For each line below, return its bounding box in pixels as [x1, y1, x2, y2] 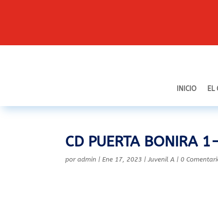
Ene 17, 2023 [102, 155, 143, 163]
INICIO [177, 84, 197, 93]
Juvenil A [148, 155, 175, 163]
